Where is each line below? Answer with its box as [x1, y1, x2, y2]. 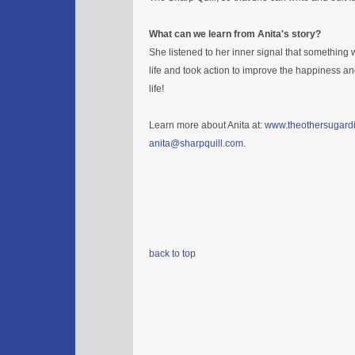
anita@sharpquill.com [149, 137, 243, 149]
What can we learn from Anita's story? [149, 28, 321, 40]
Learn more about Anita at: [149, 119, 265, 131]
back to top [149, 247, 196, 259]
